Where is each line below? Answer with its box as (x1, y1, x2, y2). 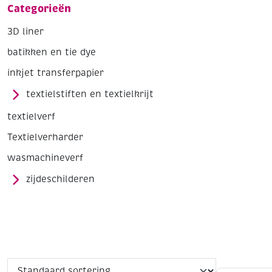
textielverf (7, 111, 55, 123)
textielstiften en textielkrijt (26, 89, 154, 100)
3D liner (7, 26, 44, 38)
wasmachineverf (7, 152, 83, 164)
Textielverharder (7, 132, 83, 143)
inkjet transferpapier (7, 67, 104, 79)
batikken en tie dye (7, 47, 96, 58)
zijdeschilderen (26, 174, 95, 185)
